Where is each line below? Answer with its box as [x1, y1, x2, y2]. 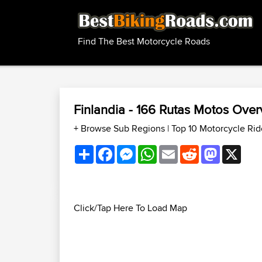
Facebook [115, 143, 155, 156]
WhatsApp [157, 143, 199, 156]
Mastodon [220, 143, 260, 156]
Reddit [199, 143, 226, 156]
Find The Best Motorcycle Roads [78, 35, 210, 49]
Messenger [136, 143, 181, 156]
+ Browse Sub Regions [74, 122, 167, 135]
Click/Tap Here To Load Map [74, 201, 187, 215]
